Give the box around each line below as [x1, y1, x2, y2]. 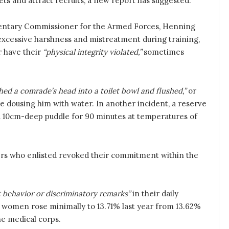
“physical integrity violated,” [43, 47, 142, 57]
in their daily [130, 189, 178, 199]
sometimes [142, 47, 184, 57]
